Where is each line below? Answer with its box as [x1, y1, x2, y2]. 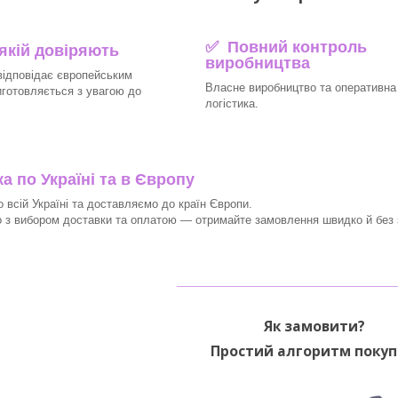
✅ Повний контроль [204, 37, 367, 56]
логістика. [204, 96, 259, 110]
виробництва [204, 53, 310, 72]
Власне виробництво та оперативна [204, 80, 396, 94]
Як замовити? [264, 315, 365, 336]
